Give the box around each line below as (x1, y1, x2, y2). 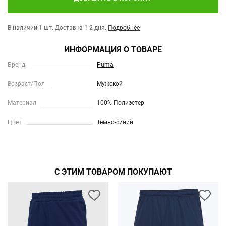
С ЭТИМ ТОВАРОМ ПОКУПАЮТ (54, 167, 172, 177)
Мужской (97, 80, 123, 87)
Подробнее (108, 24, 140, 31)
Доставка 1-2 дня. (55, 24, 106, 31)
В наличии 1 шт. (8, 24, 53, 31)
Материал (8, 99, 36, 106)
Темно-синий (97, 119, 134, 126)
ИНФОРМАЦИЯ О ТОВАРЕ (64, 45, 162, 54)
